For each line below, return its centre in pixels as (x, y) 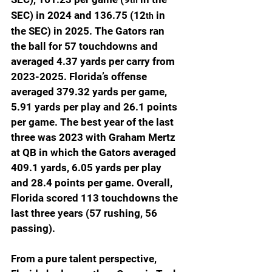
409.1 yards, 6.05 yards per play (87, 167)
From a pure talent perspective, (85, 258)
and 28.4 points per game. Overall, (93, 182)
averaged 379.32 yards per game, (90, 91)
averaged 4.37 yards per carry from (94, 61)
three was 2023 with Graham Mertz (94, 137)
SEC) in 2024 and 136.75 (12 (78, 15)
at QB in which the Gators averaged (95, 152)
